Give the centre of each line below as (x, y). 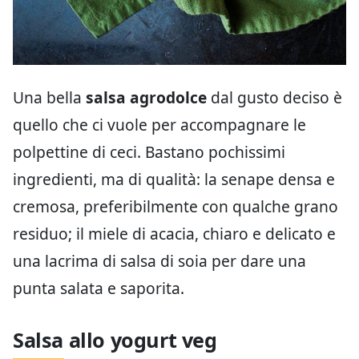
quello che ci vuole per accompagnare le (159, 125)
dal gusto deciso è (274, 98)
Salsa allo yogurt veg (115, 340)
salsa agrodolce (146, 98)
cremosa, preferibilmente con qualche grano (175, 207)
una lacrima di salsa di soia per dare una (159, 261)
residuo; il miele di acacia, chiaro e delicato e (174, 234)
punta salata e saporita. (99, 288)
